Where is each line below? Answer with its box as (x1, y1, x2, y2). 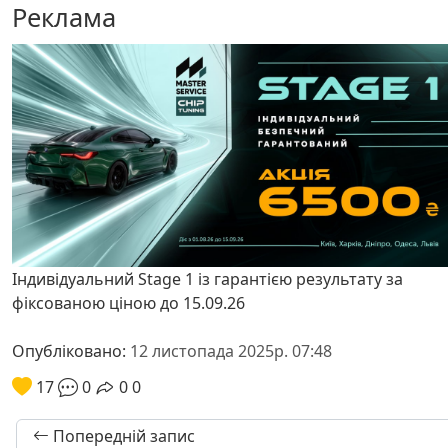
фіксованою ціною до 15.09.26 (12, 292, 245, 314)
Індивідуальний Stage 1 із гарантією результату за (12, 268, 403, 290)
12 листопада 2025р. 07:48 (130, 340, 332, 362)
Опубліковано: (12, 340, 130, 362)
